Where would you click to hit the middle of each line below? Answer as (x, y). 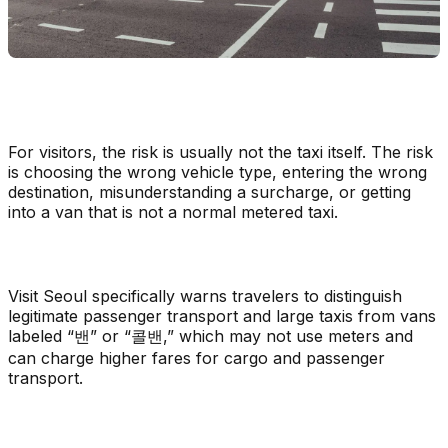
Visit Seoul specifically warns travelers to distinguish (205, 295)
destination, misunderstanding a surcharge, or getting (209, 191)
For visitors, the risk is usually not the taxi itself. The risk (220, 151)
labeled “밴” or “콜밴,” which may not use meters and (210, 335)
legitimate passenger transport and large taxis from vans (222, 315)
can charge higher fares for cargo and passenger (196, 357)
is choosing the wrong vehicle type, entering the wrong (217, 171)
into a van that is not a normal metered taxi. (173, 211)
